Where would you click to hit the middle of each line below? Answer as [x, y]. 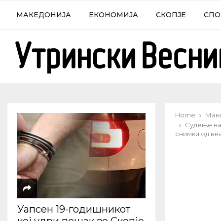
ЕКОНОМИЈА [113, 15]
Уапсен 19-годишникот [74, 209]
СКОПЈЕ [171, 15]
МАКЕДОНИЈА [44, 15]
